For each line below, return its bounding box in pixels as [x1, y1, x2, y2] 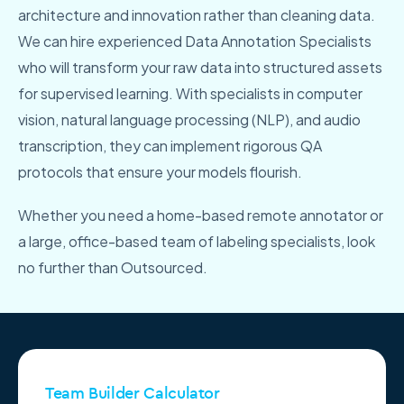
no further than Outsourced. [18, 258, 207, 278]
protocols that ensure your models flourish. [18, 162, 302, 182]
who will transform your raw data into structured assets [18, 58, 382, 78]
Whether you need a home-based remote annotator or [18, 206, 383, 225]
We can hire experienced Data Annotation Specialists [18, 32, 372, 51]
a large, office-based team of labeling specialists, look [18, 232, 375, 252]
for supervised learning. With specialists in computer [18, 84, 363, 104]
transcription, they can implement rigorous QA [18, 136, 322, 156]
